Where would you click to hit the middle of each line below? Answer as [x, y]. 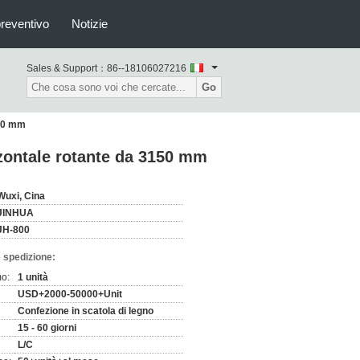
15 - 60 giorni [47, 328]
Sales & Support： [67, 68]
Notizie [90, 24]
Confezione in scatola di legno [86, 311]
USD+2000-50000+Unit [70, 294]
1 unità [33, 277]
